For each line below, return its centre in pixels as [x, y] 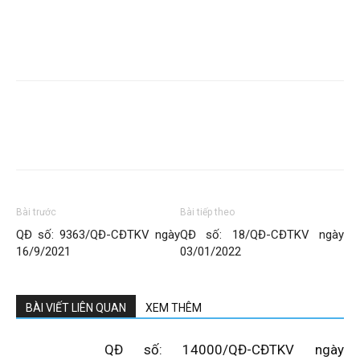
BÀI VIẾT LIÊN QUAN [76, 308]
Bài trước [36, 212]
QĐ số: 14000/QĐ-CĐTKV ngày [224, 350]
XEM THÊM [174, 308]
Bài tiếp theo [207, 212]
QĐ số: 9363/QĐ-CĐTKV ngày [98, 235]
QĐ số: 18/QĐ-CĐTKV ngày [262, 235]
